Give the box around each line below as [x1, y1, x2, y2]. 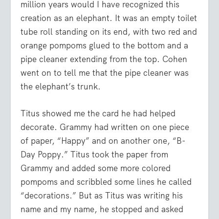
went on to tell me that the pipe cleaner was [21, 67, 189, 79]
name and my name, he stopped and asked [21, 204, 184, 215]
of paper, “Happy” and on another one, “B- [21, 135, 186, 147]
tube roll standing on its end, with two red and [21, 26, 197, 38]
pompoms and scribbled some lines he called [21, 176, 192, 188]
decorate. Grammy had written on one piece [21, 122, 190, 133]
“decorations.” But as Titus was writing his [21, 190, 183, 201]
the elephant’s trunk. [21, 81, 101, 92]
